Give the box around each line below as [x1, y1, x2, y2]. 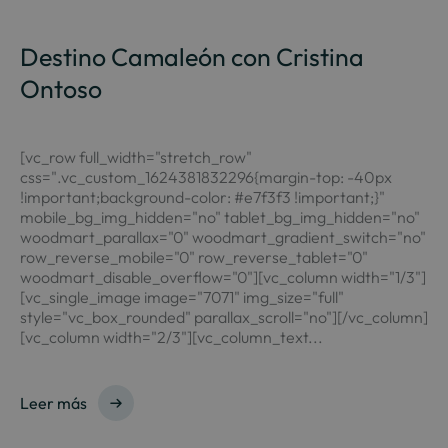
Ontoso [19, 73, 102, 105]
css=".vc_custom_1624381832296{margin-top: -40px [19, 167, 392, 187]
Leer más [19, 393, 87, 413]
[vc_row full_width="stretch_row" [19, 147, 252, 167]
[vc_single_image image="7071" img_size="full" [19, 287, 344, 307]
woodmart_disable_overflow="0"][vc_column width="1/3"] [19, 267, 426, 287]
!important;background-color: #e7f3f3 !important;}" [19, 187, 385, 207]
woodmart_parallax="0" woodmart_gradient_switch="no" [19, 227, 426, 247]
